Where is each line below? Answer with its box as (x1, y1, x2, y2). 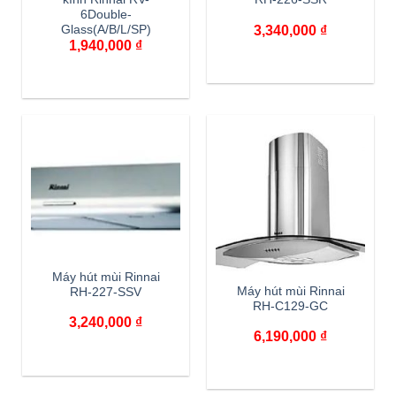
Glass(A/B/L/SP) (60, 23, 151, 37)
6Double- (80, 8, 132, 22)
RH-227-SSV (70, 286, 141, 300)
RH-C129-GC (253, 299, 328, 313)
